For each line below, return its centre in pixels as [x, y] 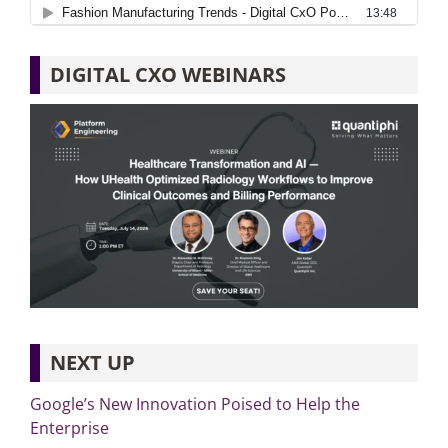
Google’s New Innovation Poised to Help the [194, 403]
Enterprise [69, 427]
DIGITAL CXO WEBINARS [167, 75]
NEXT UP [92, 362]
